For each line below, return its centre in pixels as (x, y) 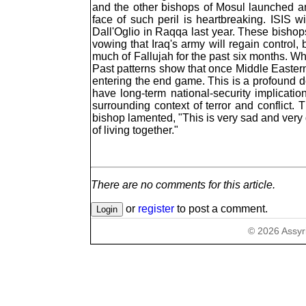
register (156, 208)
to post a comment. (221, 208)
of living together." (135, 130)
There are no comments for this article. (183, 184)
